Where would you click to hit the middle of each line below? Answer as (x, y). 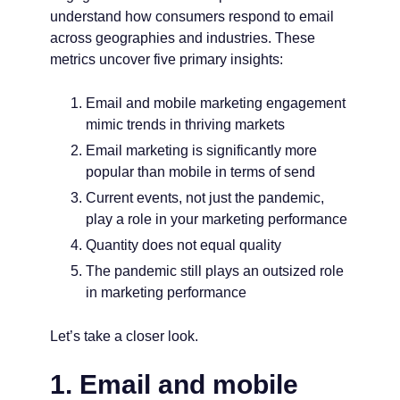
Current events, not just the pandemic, (205, 198)
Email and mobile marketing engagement (216, 103)
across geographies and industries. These (183, 38)
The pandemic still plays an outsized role (215, 271)
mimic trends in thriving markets (185, 125)
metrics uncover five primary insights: (167, 59)
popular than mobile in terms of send (200, 172)
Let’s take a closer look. (124, 336)
